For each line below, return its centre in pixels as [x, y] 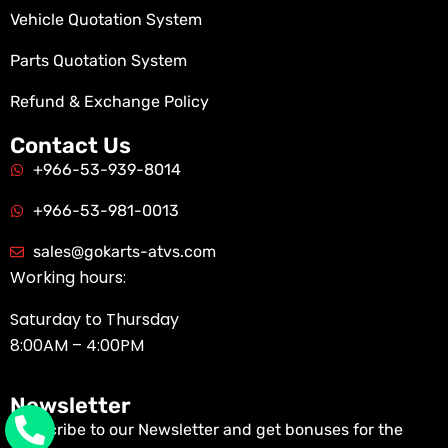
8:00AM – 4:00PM [77, 345]
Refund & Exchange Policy [109, 101]
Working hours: [68, 277]
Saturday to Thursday [94, 319]
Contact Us [70, 145]
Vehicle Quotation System [106, 19]
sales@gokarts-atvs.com [124, 251]
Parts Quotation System [98, 60]
